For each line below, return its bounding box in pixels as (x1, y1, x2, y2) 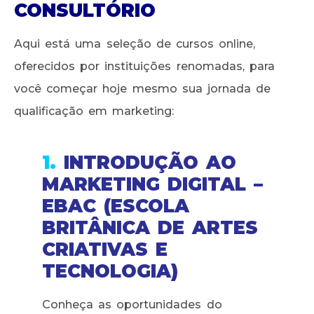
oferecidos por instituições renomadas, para (14, 59, 275, 73)
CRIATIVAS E (42, 238, 168, 261)
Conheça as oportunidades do (42, 298, 222, 312)
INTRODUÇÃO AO (56, 151, 237, 175)
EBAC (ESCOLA (42, 195, 190, 218)
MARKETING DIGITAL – (42, 173, 264, 196)
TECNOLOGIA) (42, 260, 178, 283)
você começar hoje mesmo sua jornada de (14, 81, 271, 95)
